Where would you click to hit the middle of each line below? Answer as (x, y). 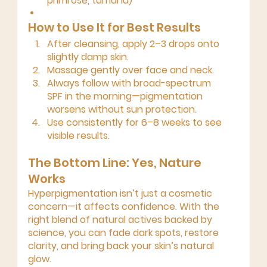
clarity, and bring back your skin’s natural (122, 246)
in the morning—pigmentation (133, 96)
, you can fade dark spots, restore (142, 233)
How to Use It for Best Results (114, 27)
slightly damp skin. (88, 57)
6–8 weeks (165, 122)
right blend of (60, 220)
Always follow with (90, 83)
